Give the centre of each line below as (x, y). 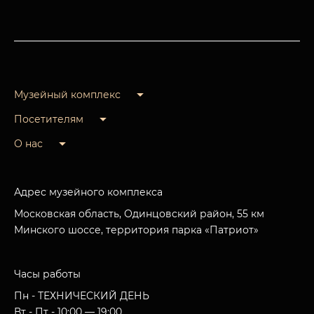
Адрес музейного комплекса (88, 192)
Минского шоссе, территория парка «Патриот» (136, 230)
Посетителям (49, 119)
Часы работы (47, 274)
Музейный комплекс (67, 95)
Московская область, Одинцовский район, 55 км (139, 214)
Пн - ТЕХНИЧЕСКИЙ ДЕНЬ (82, 296)
